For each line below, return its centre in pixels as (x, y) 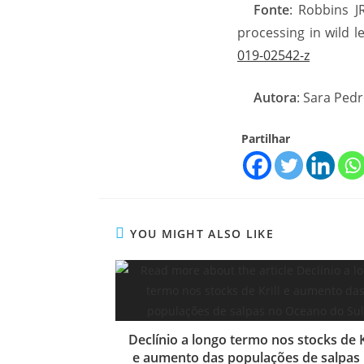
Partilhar (266, 139)
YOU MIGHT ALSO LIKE (202, 234)
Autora (275, 97)
